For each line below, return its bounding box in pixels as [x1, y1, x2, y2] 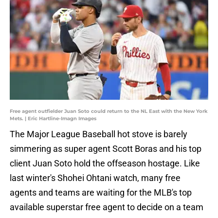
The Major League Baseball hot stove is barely [10, 129, 187, 140]
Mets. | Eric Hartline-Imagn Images [10, 115, 96, 122]
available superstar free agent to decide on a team [10, 202, 203, 213]
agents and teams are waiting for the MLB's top [10, 187, 192, 198]
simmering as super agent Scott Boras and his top [10, 144, 201, 154]
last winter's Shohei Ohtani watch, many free [10, 173, 181, 183]
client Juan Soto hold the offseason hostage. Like [10, 158, 200, 169]
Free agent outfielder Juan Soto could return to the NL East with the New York [10, 108, 208, 115]
